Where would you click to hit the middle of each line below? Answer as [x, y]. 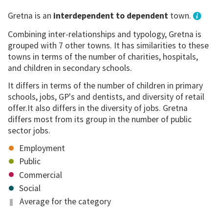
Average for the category [64, 202]
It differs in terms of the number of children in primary [105, 85]
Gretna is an [30, 16]
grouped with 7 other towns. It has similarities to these [108, 45]
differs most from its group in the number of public [99, 119]
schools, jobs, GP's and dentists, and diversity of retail [106, 97]
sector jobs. [29, 130]
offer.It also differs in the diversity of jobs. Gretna [98, 108]
